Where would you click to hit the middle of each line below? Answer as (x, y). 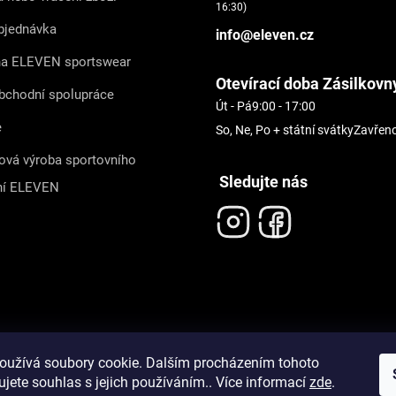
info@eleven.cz (265, 35)
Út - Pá (234, 106)
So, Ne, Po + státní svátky (285, 130)
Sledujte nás (262, 182)
